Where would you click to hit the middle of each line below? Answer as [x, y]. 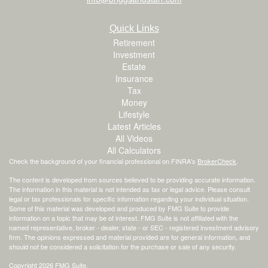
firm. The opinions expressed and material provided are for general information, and [130, 237]
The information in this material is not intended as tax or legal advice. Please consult [130, 189]
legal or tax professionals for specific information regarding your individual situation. [129, 198]
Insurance [134, 78]
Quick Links [134, 28]
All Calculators [134, 150]
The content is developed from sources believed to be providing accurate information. [132, 179]
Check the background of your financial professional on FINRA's [103, 161]
